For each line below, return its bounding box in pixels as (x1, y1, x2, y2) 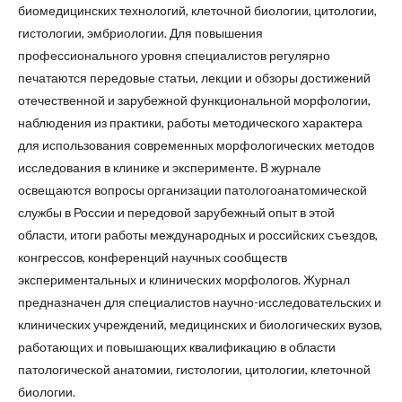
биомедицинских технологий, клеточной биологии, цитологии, (18, 3, 377, 18)
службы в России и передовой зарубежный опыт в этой (18, 205, 335, 220)
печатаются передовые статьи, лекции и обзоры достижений (18, 70, 371, 85)
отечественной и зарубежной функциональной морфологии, (18, 92, 371, 108)
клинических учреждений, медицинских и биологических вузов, (18, 317, 382, 332)
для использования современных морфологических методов (18, 137, 374, 153)
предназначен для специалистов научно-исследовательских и (18, 294, 381, 310)
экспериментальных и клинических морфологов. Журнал (18, 272, 350, 287)
